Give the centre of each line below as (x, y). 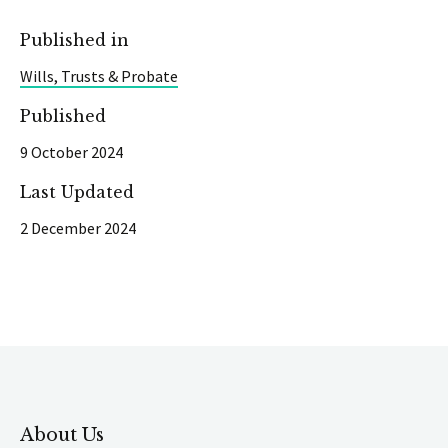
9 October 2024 (71, 151)
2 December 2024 (78, 227)
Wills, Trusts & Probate (99, 76)
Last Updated (77, 191)
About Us (62, 434)
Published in (74, 40)
